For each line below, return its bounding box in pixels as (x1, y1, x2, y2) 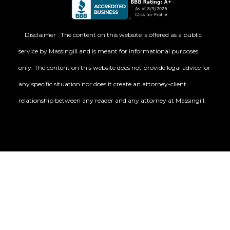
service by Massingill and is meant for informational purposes (18, 47, 198, 55)
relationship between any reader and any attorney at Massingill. (18, 97, 206, 105)
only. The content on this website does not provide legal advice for (18, 64, 210, 72)
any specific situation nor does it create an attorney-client (18, 80, 186, 88)
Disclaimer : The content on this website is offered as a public (24, 31, 202, 39)
